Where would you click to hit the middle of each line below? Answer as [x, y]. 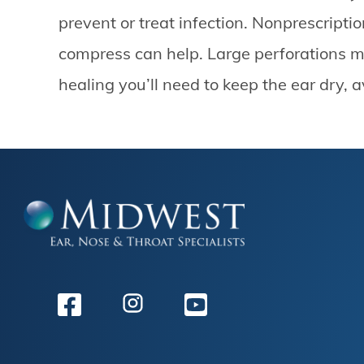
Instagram [157, 335]
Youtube [213, 335]
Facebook [92, 335]
